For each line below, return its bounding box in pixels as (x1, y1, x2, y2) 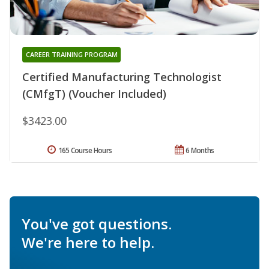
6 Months (186, 145, 214, 156)
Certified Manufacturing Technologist (22, 69, 222, 84)
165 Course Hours (58, 145, 112, 156)
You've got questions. (22, 213, 172, 234)
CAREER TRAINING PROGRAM (25, 49, 118, 59)
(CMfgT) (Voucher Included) (22, 86, 166, 101)
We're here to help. (22, 232, 154, 252)
